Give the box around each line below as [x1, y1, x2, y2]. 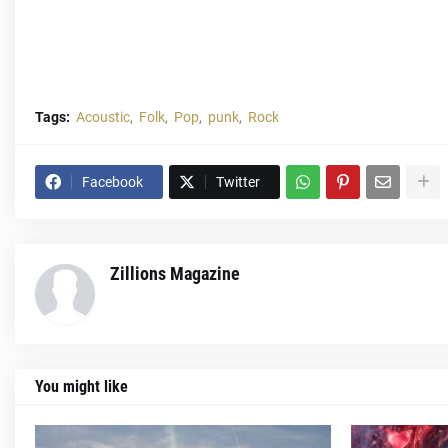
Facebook [82, 174, 143, 191]
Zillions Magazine [110, 263, 240, 285]
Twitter [216, 174, 260, 191]
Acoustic [76, 109, 130, 126]
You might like [35, 377, 128, 397]
